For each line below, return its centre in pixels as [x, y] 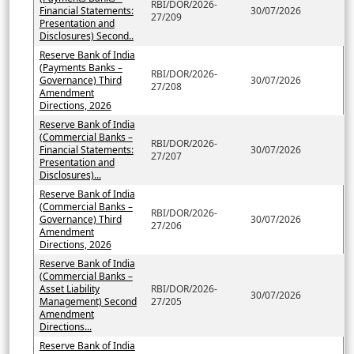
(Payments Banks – [81, 67]
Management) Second [88, 301]
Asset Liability [69, 288]
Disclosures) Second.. [86, 36]
